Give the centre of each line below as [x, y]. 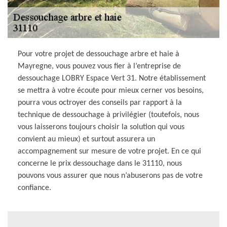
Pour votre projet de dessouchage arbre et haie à [99, 54]
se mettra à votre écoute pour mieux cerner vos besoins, [111, 90]
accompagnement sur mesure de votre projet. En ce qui [109, 151]
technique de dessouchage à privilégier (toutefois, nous [108, 115]
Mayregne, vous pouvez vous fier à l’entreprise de [99, 66]
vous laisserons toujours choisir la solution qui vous [101, 127]
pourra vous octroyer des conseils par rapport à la [100, 103]
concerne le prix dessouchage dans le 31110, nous [100, 163]
